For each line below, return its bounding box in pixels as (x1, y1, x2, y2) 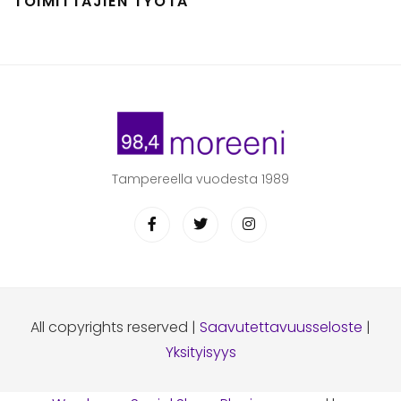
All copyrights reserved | (30, 316, 200, 337)
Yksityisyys (165, 341, 236, 363)
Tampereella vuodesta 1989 (112, 169, 289, 188)
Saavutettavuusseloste (200, 316, 363, 337)
